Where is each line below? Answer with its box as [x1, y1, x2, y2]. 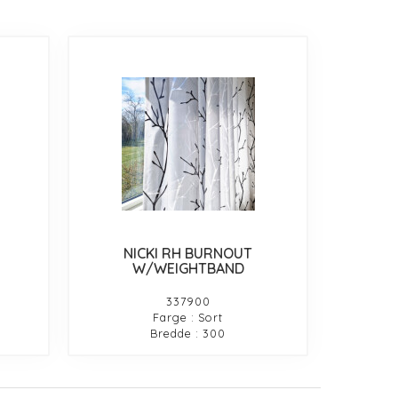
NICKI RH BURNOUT [123, 243, 253, 262]
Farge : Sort [153, 309, 224, 324]
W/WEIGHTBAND [131, 259, 244, 277]
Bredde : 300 [150, 325, 227, 340]
